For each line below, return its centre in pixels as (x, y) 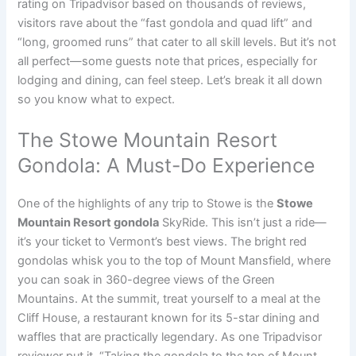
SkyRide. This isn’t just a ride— (243, 223)
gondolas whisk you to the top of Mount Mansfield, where (174, 261)
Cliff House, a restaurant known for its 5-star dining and (169, 318)
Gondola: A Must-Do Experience (166, 166)
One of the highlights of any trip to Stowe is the (147, 204)
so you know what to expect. (97, 100)
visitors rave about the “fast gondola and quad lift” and (165, 23)
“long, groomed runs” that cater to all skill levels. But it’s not (177, 43)
